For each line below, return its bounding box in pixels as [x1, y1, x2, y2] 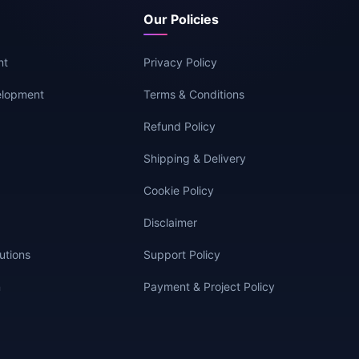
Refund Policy [143, 119, 216, 134]
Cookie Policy [143, 184, 214, 198]
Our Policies [143, 11, 219, 28]
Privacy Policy [143, 55, 217, 70]
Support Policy [143, 248, 220, 262]
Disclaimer [143, 216, 197, 230]
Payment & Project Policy [143, 280, 275, 294]
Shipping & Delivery [143, 151, 246, 166]
